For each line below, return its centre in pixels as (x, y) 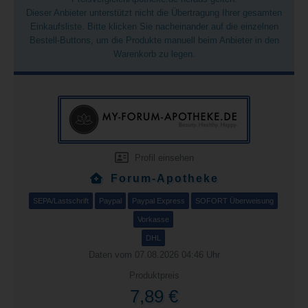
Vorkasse (153, 219)
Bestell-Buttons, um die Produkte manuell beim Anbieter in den (154, 40)
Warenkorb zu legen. (154, 54)
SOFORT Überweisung (234, 201)
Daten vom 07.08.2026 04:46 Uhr (154, 255)
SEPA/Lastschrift (60, 201)
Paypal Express (158, 201)
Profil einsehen (163, 158)
